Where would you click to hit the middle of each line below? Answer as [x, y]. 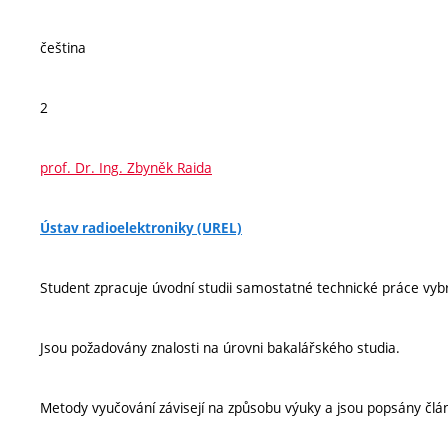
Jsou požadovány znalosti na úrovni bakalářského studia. [220, 347]
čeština [63, 47]
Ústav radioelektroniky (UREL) [141, 228]
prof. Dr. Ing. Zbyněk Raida [126, 167]
